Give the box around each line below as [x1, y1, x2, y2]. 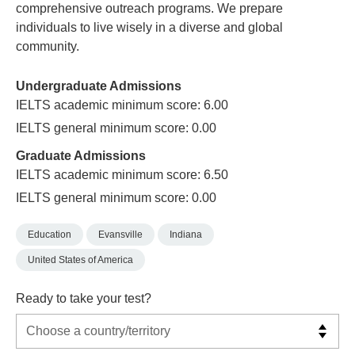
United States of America [28, 254, 133, 265]
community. [16, 39, 79, 53]
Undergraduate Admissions [16, 79, 181, 94]
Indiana [170, 229, 202, 241]
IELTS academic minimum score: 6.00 [16, 98, 228, 113]
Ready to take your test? [16, 292, 151, 306]
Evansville [98, 229, 143, 241]
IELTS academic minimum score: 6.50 [16, 168, 228, 182]
